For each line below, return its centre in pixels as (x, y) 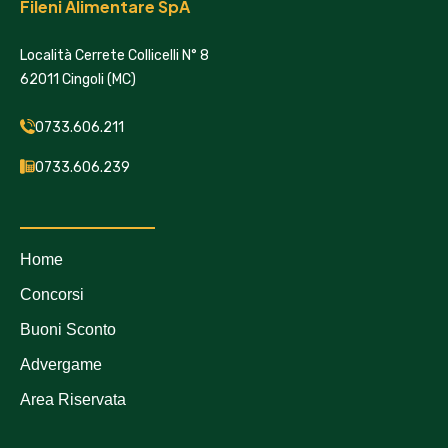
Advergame (61, 364)
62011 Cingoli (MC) (78, 79)
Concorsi (52, 294)
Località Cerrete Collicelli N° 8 (114, 55)
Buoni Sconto (68, 329)
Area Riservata (73, 399)
